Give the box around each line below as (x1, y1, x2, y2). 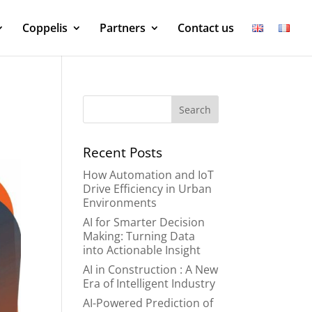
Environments (83, 195, 157, 210)
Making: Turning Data (83, 228, 196, 244)
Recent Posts (83, 143, 163, 162)
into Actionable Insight (83, 242, 201, 258)
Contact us (178, 20, 234, 36)
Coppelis (22, 20, 68, 36)
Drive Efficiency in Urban (83, 181, 212, 196)
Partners (100, 20, 146, 36)
